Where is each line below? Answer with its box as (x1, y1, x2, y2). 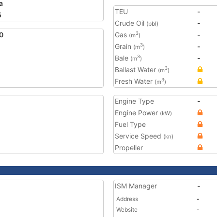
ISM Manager (115, 182, 157, 190)
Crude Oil (115, 19, 146, 27)
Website (116, 206, 138, 213)
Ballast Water (115, 65, 158, 74)
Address (116, 195, 138, 202)
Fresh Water (115, 77, 155, 85)
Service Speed (115, 132, 163, 140)
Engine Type (115, 97, 154, 105)
